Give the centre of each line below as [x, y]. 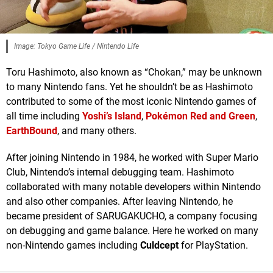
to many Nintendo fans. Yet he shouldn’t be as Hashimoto [129, 87]
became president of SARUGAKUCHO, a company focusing [132, 216]
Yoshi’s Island [112, 116]
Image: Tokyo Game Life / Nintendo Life [76, 47]
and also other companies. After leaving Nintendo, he [119, 202]
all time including [44, 116]
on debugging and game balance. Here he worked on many [132, 231]
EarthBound [32, 131]
